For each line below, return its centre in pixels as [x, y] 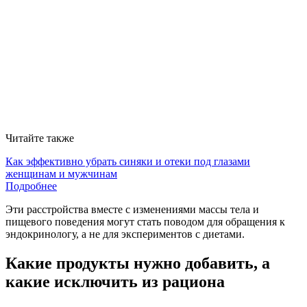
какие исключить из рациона [115, 281]
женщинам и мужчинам [61, 173]
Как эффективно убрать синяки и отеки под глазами [128, 161]
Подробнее [31, 186]
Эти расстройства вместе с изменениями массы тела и [132, 209]
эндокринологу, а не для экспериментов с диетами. [125, 234]
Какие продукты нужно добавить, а [138, 263]
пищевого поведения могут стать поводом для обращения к [145, 221]
